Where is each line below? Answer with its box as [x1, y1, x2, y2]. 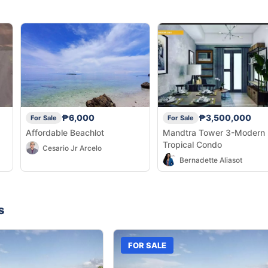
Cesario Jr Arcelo [42, 143, 102, 153]
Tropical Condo [163, 139, 222, 150]
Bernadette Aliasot [179, 155, 242, 165]
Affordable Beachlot [26, 127, 104, 138]
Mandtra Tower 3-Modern [163, 127, 265, 138]
